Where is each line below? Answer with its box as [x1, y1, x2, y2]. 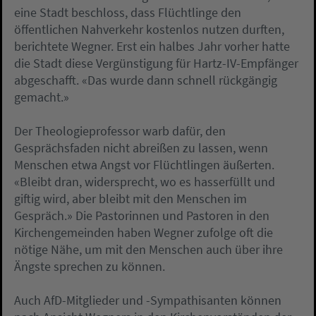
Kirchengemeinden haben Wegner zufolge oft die [14, 224, 273, 241]
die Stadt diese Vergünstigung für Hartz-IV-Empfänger [14, 55, 298, 71]
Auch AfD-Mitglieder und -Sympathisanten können [14, 292, 281, 308]
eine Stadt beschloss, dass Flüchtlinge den [14, 4, 241, 20]
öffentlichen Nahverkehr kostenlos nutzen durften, [14, 21, 284, 37]
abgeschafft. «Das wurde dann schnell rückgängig [14, 72, 277, 88]
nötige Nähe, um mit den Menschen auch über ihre [14, 241, 283, 257]
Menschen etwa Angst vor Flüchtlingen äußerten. [14, 157, 274, 173]
